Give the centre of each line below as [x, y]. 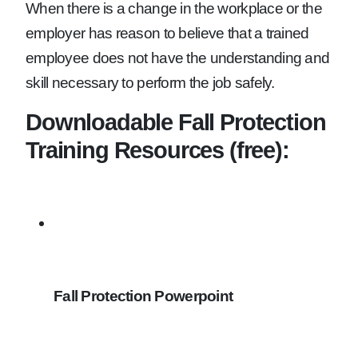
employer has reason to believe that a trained [167, 34]
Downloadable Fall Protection [176, 122]
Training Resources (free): [157, 150]
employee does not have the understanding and [178, 58]
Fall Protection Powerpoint [143, 296]
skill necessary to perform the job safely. [150, 83]
